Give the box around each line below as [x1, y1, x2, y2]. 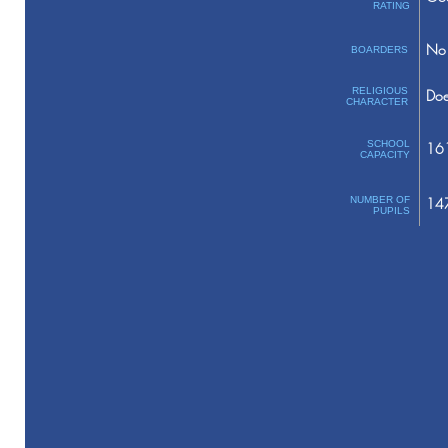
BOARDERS [350, 44, 408, 55]
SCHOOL [366, 138, 410, 149]
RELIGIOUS [351, 85, 408, 96]
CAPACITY [359, 149, 410, 160]
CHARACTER [345, 96, 408, 107]
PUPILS [372, 205, 410, 216]
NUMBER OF [349, 194, 410, 205]
